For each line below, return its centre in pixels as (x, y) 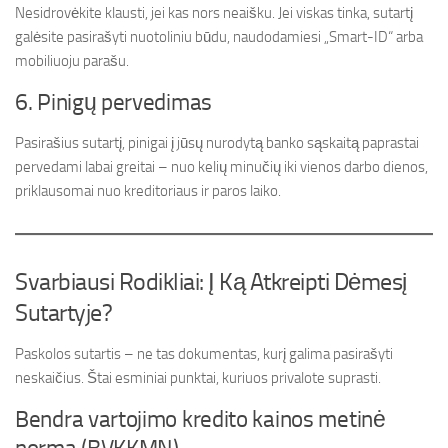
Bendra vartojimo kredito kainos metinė (200, 419)
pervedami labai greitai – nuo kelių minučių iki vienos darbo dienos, (221, 167)
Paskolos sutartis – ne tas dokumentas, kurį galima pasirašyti (204, 354)
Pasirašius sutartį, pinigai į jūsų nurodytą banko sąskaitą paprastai (217, 143)
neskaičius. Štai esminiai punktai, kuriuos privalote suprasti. (198, 378)
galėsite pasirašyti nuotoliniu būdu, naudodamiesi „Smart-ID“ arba (219, 37)
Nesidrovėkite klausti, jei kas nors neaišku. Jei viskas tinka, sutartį (214, 13)
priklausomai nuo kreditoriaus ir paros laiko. (148, 191)
